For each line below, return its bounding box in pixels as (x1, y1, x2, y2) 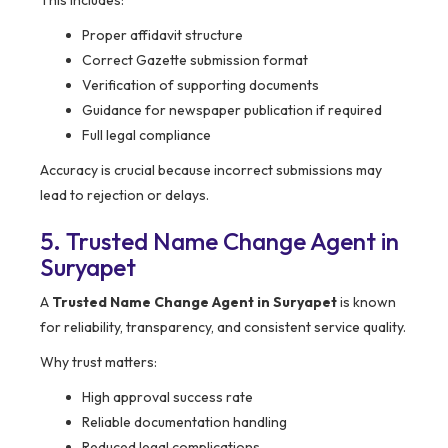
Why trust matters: (40, 353, 157, 372)
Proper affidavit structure (82, 26, 243, 45)
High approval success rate (82, 388, 253, 407)
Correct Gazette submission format (82, 51, 308, 70)
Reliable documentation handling (82, 413, 287, 432)
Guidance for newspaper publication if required (82, 101, 382, 120)
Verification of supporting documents (82, 76, 319, 95)
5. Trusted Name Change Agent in (40, 226, 399, 257)
